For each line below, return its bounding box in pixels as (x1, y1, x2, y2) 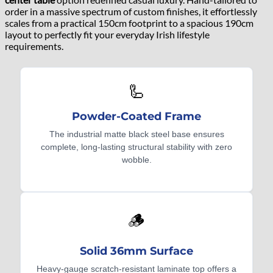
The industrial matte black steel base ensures (49, 129, 224, 139)
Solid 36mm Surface (80, 244, 193, 258)
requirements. (5, 40, 63, 52)
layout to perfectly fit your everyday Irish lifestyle (5, 28, 210, 40)
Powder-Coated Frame (72, 109, 201, 123)
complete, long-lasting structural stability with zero (41, 141, 232, 152)
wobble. (121, 154, 152, 165)
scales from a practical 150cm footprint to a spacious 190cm (5, 16, 253, 29)
